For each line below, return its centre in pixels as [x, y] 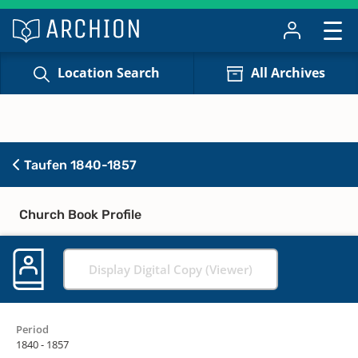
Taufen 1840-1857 [79, 165]
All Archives [288, 73]
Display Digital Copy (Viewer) [171, 269]
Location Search [109, 73]
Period [32, 329]
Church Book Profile [80, 214]
